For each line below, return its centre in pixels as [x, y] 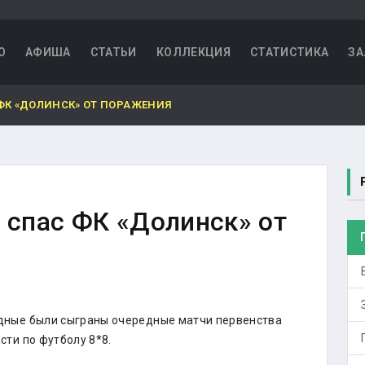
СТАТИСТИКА [289, 52]
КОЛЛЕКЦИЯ [193, 52]
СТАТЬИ [113, 52]
